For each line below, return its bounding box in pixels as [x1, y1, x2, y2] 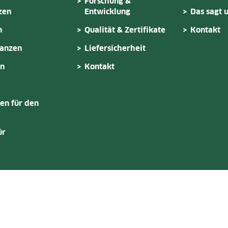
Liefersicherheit [84, 44, 146, 52]
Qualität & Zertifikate [84, 26, 165, 34]
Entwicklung [84, 8, 130, 16]
